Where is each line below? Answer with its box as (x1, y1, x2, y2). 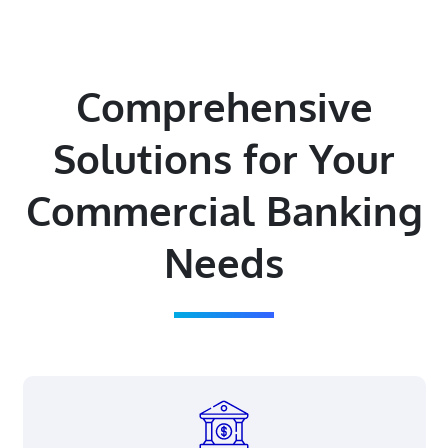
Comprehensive (75, 81, 373, 132)
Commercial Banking (25, 185, 423, 236)
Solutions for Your (53, 133, 395, 184)
